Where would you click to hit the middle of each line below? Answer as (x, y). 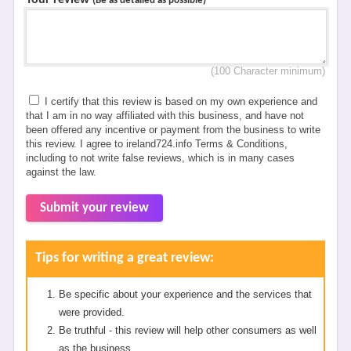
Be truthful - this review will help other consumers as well (187, 330)
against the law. (61, 172)
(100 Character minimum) (268, 71)
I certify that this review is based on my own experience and (179, 101)
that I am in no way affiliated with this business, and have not (165, 116)
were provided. (91, 312)
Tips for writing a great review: (124, 258)
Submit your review (94, 208)
